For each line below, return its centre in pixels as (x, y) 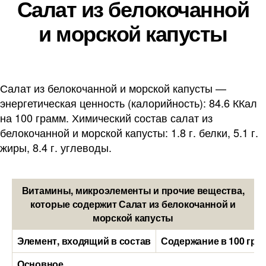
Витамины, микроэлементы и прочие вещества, (133, 190)
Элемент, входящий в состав (84, 241)
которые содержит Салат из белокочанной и (133, 204)
